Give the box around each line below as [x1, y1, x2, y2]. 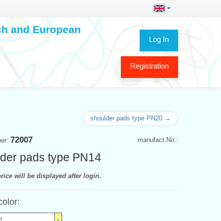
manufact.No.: [138, 136, 178, 144]
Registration [130, 61, 169, 70]
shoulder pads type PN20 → [90, 114, 171, 122]
